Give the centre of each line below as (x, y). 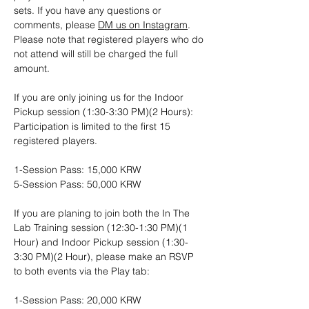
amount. (32, 68)
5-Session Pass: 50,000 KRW (77, 184)
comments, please (56, 25)
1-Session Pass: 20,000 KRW (77, 300)
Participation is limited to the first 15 (93, 126)
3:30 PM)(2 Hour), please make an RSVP (105, 257)
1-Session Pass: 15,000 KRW (77, 170)
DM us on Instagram (143, 25)
